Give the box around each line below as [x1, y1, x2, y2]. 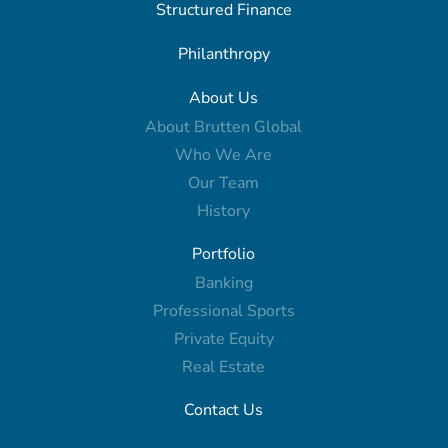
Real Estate [182, 356, 266, 378]
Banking [194, 272, 253, 294]
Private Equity [173, 328, 274, 350]
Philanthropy [177, 43, 270, 65]
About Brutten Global [145, 116, 303, 138]
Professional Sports [152, 300, 295, 322]
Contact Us [184, 399, 264, 421]
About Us [189, 87, 259, 109]
